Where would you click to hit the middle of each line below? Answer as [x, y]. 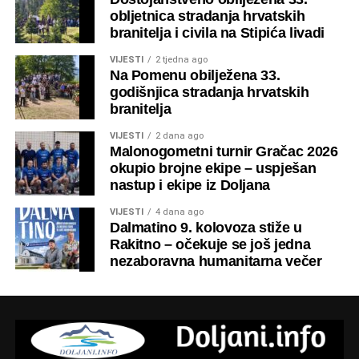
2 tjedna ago [181, 60]
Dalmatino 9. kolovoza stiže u [206, 228]
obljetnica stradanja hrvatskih [207, 16]
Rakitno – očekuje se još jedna [210, 245]
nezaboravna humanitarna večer [216, 262]
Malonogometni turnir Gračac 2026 [224, 152]
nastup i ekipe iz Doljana [190, 186]
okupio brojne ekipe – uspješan [213, 169]
